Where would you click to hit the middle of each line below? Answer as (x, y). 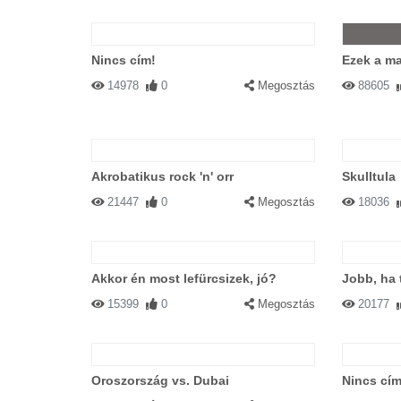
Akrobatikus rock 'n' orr (162, 176)
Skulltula (368, 176)
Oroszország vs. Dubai (160, 380)
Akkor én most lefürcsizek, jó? (184, 278)
